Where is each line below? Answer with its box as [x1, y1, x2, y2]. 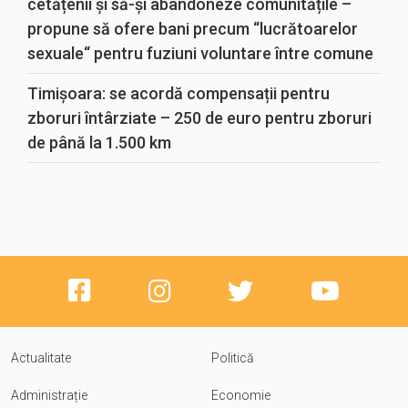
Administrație [11, 388, 87, 403]
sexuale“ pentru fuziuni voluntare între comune [27, 44, 373, 63]
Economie [211, 388, 271, 403]
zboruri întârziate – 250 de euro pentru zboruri [27, 108, 372, 127]
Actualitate [11, 351, 71, 365]
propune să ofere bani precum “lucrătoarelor [27, 19, 358, 38]
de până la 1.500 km [27, 133, 171, 152]
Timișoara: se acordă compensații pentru [27, 84, 330, 103]
